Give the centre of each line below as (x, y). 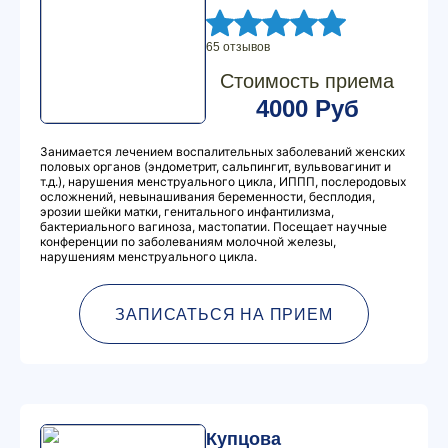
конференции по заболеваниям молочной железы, (188, 241)
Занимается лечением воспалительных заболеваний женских (222, 151)
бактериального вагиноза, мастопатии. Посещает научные (213, 226)
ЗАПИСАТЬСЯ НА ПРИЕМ (224, 314)
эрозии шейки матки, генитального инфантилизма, (187, 211)
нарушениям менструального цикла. (148, 256)
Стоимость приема (307, 81)
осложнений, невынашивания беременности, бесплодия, (207, 196)
